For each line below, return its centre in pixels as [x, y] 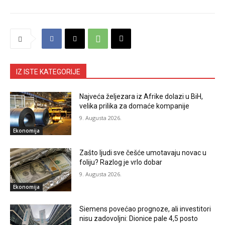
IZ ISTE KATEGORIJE [48, 72]
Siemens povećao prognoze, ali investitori [145, 209]
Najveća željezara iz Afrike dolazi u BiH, [141, 97]
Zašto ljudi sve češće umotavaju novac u [143, 152]
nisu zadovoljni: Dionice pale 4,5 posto [139, 218]
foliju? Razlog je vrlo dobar [121, 162]
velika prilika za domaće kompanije [135, 106]
